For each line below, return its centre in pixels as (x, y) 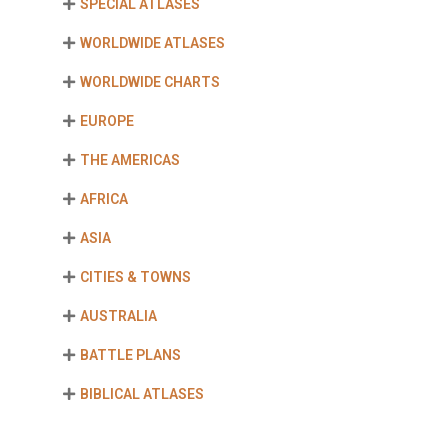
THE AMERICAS (130, 160)
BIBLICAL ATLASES (142, 394)
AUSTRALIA (119, 316)
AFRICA (104, 199)
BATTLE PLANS (131, 355)
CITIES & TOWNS (136, 277)
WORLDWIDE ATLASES (153, 43)
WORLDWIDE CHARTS (150, 82)
